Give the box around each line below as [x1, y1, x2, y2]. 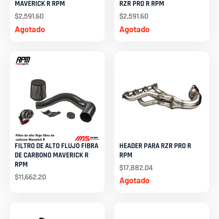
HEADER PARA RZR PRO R [119, 141, 191, 151]
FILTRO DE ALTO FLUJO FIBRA [15, 141, 98, 151]
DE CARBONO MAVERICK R [15, 150, 88, 160]
